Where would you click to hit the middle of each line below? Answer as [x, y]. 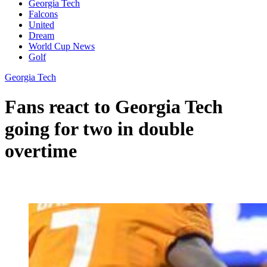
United [41, 25]
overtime [41, 150]
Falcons [43, 14]
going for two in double [99, 128]
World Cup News [62, 46]
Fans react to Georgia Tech [114, 106]
